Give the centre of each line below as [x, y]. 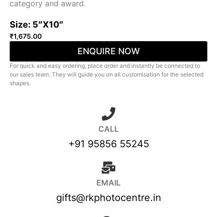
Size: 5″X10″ [37, 25]
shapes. [20, 83]
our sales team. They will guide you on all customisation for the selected [107, 75]
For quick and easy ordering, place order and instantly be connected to [105, 66]
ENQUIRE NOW [108, 51]
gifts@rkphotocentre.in [108, 198]
